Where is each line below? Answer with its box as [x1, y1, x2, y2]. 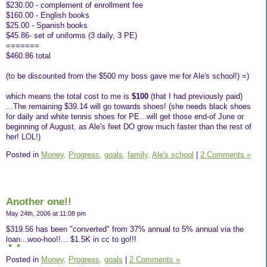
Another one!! [6, 195, 72, 207]
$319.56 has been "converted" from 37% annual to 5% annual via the [6, 225, 244, 234]
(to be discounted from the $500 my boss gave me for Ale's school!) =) [6, 72, 249, 81]
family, [128, 150, 150, 159]
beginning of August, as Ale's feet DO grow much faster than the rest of [6, 122, 252, 132]
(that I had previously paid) [148, 92, 243, 101]
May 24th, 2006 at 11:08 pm [6, 209, 86, 217]
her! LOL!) [6, 132, 41, 142]
